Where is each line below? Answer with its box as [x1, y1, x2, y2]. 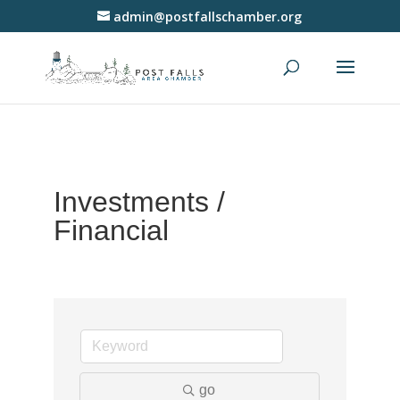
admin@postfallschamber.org [113, 7, 303, 25]
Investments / [53, 186, 225, 218]
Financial [53, 214, 169, 246]
